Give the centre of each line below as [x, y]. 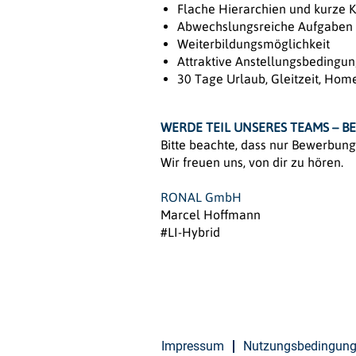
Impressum [193, 346]
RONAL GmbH [201, 197]
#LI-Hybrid [193, 232]
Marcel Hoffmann [211, 215]
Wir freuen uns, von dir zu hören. [252, 163]
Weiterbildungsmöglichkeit [253, 44]
